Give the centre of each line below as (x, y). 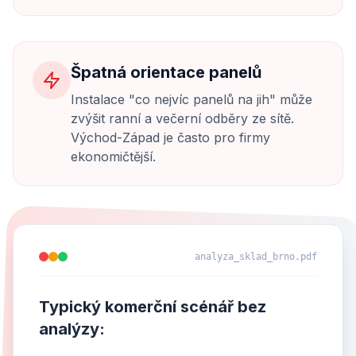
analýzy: (72, 329)
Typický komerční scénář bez (153, 307)
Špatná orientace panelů (166, 72)
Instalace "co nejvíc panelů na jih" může (192, 99)
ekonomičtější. (113, 157)
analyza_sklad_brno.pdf (256, 257)
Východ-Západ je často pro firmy (170, 137)
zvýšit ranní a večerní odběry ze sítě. (182, 118)
